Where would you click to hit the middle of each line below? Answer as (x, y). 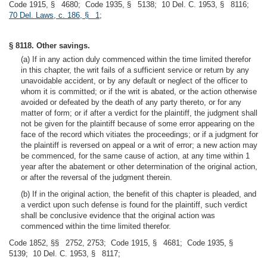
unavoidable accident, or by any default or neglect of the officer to (134, 81)
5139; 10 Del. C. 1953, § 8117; (66, 254)
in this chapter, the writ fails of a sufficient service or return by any (135, 70)
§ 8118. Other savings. (49, 46)
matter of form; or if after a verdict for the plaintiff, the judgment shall (139, 113)
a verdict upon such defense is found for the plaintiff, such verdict (134, 205)
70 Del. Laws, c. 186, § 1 (54, 15)
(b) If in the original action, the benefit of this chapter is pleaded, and (139, 194)
